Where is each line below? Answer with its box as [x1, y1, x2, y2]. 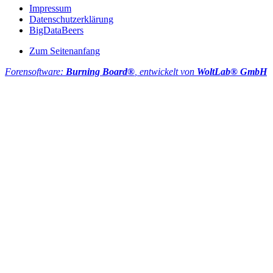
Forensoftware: [5, 66, 66, 77]
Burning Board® [66, 66, 135, 77]
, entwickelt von [135, 66, 197, 77]
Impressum [29, 3, 71, 14]
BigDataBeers [29, 25, 83, 36]
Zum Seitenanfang [29, 46, 100, 57]
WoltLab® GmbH [197, 66, 267, 77]
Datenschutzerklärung [29, 14, 113, 25]
